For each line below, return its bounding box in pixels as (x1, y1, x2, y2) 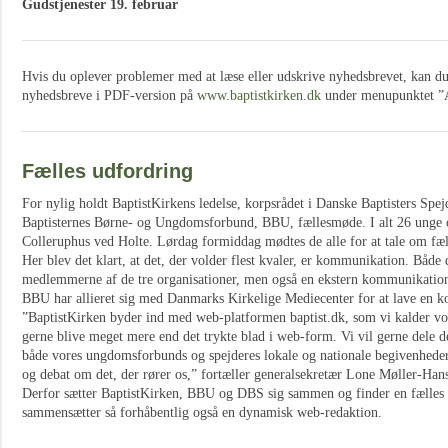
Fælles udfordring (22, 160, 193, 182)
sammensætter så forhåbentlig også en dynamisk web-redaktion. (22, 405, 382, 420)
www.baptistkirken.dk (197, 88, 321, 103)
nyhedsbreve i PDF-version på (22, 88, 197, 103)
